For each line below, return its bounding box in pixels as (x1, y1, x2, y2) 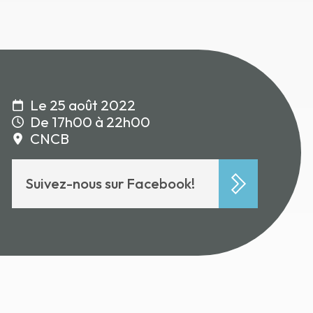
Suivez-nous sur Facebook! (26, 174, 196, 192)
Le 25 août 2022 (29, 96, 136, 114)
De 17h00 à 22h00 (29, 112, 150, 131)
